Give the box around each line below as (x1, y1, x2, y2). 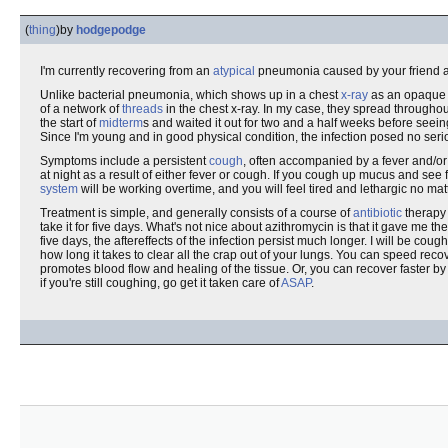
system (40, 182, 78, 196)
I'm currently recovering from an (40, 64, 213, 78)
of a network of (40, 102, 122, 116)
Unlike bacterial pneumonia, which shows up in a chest (40, 88, 341, 102)
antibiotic (353, 206, 402, 220)
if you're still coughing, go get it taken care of (40, 276, 281, 290)
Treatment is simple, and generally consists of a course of (40, 206, 353, 220)
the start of (40, 116, 99, 130)
